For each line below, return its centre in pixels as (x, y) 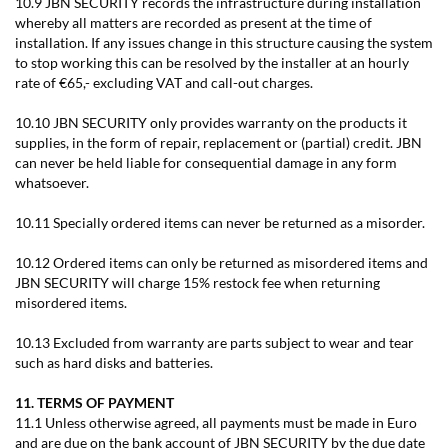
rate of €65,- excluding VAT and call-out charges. (164, 82)
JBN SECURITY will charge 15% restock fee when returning (197, 282)
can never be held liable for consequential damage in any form (206, 162)
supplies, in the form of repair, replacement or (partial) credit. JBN (218, 142)
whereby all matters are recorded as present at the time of (193, 22)
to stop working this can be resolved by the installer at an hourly (212, 62)
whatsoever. (52, 182)
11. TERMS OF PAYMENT (94, 402)
